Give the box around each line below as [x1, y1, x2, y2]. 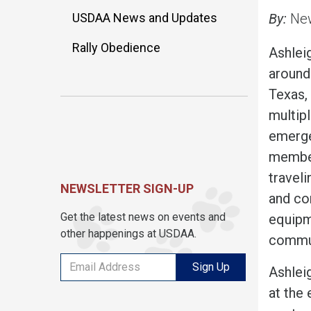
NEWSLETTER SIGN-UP [60, 180, 194, 196]
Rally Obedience [72, 40, 160, 55]
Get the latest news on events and [60, 210, 226, 224]
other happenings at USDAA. [60, 226, 196, 240]
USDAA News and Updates [72, 10, 217, 25]
